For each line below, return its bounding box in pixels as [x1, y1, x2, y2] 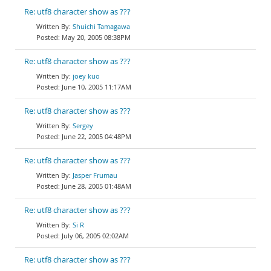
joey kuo [73, 71, 100, 80]
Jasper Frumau [73, 171, 117, 180]
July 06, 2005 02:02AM [62, 231, 129, 240]
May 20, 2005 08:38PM [62, 33, 131, 42]
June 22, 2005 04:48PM [62, 132, 131, 141]
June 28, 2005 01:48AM [62, 181, 131, 191]
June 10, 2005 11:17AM [62, 82, 131, 91]
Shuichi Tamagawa [73, 22, 130, 31]
